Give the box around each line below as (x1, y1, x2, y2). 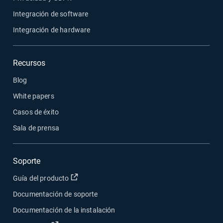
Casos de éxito (13, 108, 59, 116)
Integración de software (13, 10, 89, 18)
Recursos (13, 58, 45, 68)
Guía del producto (13, 174, 71, 183)
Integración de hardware (13, 26, 91, 34)
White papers (13, 92, 54, 101)
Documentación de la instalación (13, 206, 115, 215)
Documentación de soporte (13, 190, 98, 199)
